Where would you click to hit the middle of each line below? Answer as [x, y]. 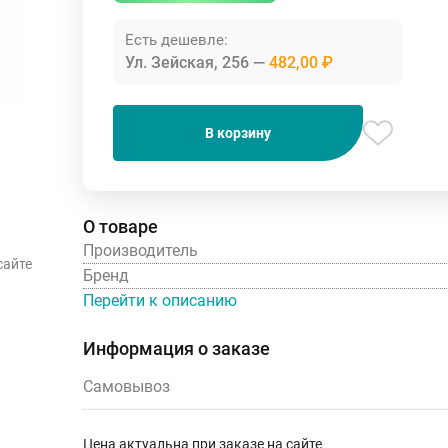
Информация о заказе [176, 348]
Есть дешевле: [176, 39]
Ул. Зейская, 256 [189, 62]
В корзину [238, 132]
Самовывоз [126, 386]
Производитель [140, 250]
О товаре [120, 226]
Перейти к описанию [160, 300]
